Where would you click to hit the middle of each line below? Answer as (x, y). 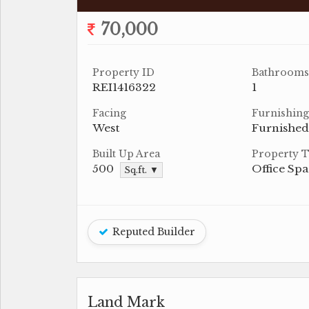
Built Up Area (126, 154)
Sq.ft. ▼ (141, 170)
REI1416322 (124, 87)
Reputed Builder (152, 232)
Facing (109, 113)
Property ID (123, 72)
